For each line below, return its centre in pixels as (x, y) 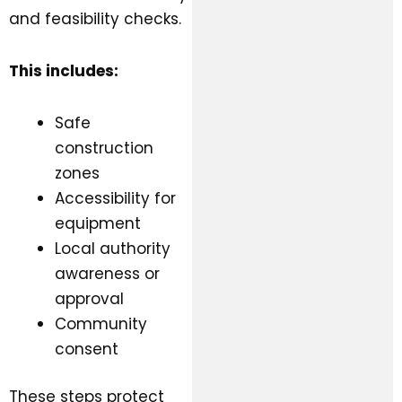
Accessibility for (115, 198)
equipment (98, 223)
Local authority (113, 248)
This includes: (64, 71)
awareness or (107, 273)
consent (87, 349)
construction (104, 148)
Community (101, 323)
